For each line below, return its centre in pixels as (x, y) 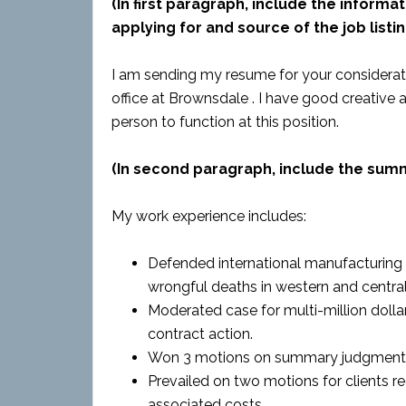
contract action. (200, 334)
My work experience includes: (209, 216)
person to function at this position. (225, 122)
